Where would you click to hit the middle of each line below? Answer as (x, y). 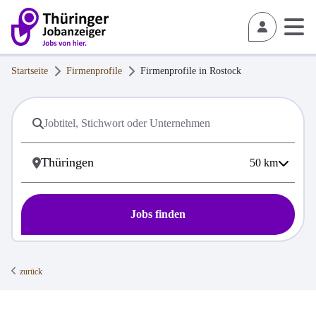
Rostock (225, 71)
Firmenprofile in (175, 71)
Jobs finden (158, 214)
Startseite (30, 71)
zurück (31, 272)
